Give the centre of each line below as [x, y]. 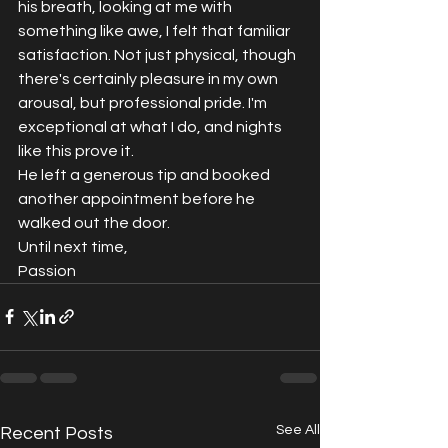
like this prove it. [76, 150]
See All [298, 429]
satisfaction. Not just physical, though [158, 54]
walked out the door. [94, 222]
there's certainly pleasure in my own [149, 78]
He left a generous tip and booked [145, 174]
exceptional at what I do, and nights [151, 126]
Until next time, [73, 246]
